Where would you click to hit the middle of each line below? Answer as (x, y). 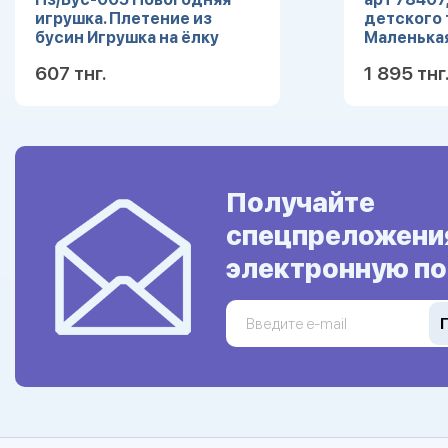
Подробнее (212, 137)
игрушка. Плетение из (123, 18)
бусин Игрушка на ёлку (127, 37)
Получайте (300, 202)
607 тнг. (70, 73)
